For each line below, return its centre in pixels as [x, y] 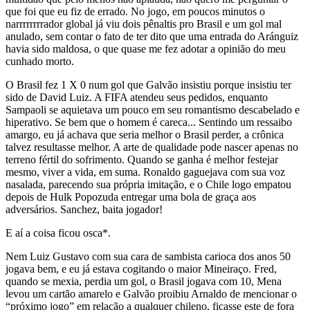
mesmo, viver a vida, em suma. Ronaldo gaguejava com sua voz [145, 172]
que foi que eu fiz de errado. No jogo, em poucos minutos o [135, 12]
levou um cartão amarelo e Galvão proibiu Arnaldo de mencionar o [151, 294]
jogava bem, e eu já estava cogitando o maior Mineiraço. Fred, [141, 269]
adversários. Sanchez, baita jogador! [84, 210]
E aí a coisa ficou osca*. [58, 233]
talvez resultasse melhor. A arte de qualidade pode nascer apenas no [152, 147]
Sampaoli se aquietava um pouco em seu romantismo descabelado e [153, 110]
